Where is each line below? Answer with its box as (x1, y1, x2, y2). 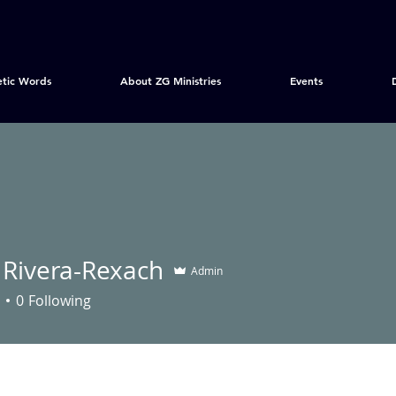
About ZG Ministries (120, 73, 221, 88)
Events (290, 73, 323, 88)
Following (28, 291, 91, 310)
